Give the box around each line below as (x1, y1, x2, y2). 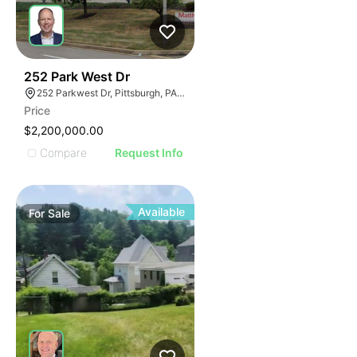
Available (138, 205, 186, 218)
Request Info (115, 146, 184, 159)
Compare (40, 145, 87, 159)
